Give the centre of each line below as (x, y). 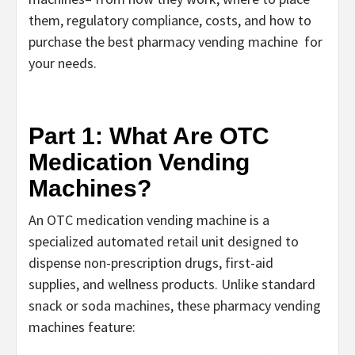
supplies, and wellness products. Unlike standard (172, 284)
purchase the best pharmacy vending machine (166, 42)
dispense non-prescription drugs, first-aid (151, 263)
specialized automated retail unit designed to (164, 242)
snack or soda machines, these (121, 306)
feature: (110, 327)
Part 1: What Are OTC (149, 136)
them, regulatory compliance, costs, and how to (170, 21)
